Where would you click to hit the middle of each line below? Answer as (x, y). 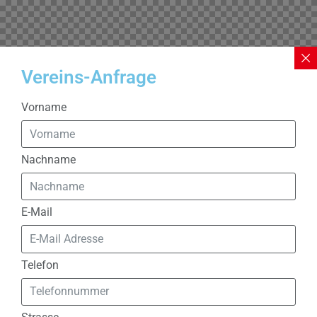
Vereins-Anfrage (89, 77)
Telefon (40, 265)
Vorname (44, 108)
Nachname (48, 160)
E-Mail (37, 212)
